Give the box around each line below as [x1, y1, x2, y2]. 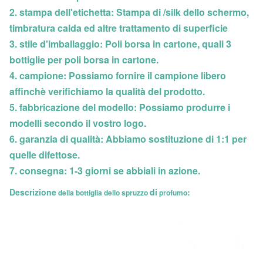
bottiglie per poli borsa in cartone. [9, 53, 159, 66]
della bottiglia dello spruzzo [56, 187, 150, 198]
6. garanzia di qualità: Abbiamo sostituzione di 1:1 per [9, 132, 247, 146]
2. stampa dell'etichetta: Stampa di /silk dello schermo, [9, 5, 249, 19]
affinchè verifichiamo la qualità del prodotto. [9, 85, 205, 98]
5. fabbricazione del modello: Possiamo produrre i [9, 100, 230, 114]
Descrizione [9, 186, 56, 198]
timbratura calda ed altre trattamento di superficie [9, 21, 228, 35]
